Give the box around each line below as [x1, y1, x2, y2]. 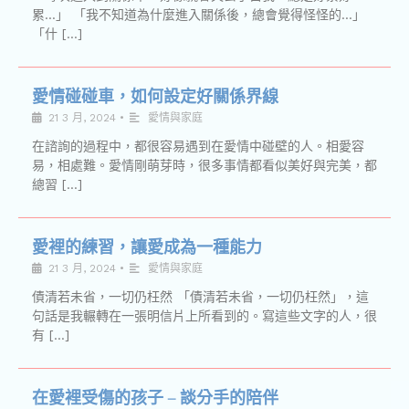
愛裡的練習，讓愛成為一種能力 [32, 236, 262, 258]
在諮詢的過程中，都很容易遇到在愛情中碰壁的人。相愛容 [32, 139, 364, 153]
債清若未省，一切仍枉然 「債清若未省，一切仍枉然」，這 [32, 289, 369, 304]
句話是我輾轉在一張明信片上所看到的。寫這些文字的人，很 [32, 309, 377, 323]
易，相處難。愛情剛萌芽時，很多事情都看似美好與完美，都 [32, 158, 377, 173]
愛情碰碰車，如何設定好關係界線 [32, 85, 278, 108]
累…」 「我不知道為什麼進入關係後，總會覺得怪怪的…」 [32, 7, 365, 22]
